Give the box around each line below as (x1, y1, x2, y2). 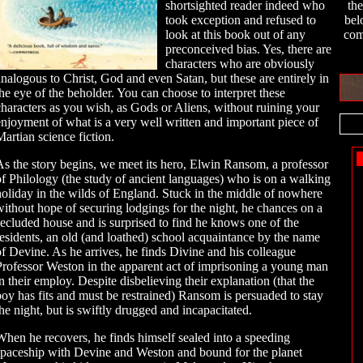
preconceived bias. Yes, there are (165, 42, 331, 56)
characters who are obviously (165, 57, 314, 70)
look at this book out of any (165, 28, 305, 41)
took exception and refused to (165, 13, 316, 27)
